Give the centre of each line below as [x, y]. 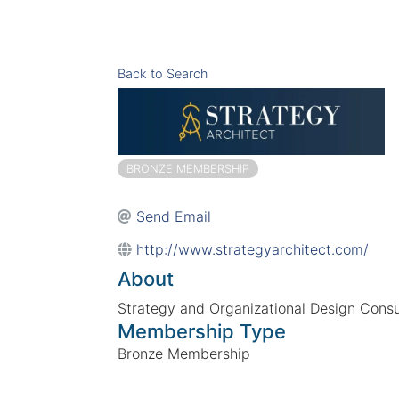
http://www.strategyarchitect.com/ [252, 249]
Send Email [174, 216]
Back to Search [163, 73]
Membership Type [202, 331]
